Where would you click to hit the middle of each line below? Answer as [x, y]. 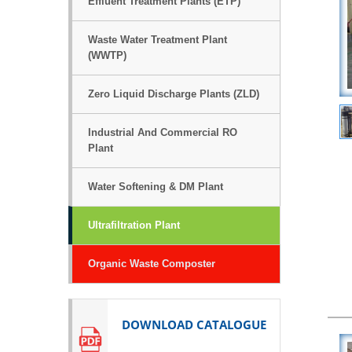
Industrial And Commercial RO [163, 132]
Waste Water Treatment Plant [158, 40]
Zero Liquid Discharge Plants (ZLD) [174, 94]
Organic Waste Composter [152, 264]
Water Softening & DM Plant [156, 187]
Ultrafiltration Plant [134, 225]
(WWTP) [107, 55]
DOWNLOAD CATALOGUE [194, 324]
